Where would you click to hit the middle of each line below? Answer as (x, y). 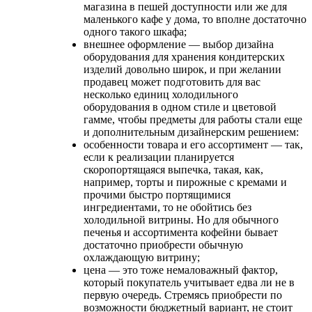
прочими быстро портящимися (157, 194)
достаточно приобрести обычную (163, 244)
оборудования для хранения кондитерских (184, 56)
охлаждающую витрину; (142, 257)
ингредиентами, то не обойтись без (167, 207)
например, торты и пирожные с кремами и (185, 182)
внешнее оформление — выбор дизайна (179, 44)
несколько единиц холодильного (161, 94)
